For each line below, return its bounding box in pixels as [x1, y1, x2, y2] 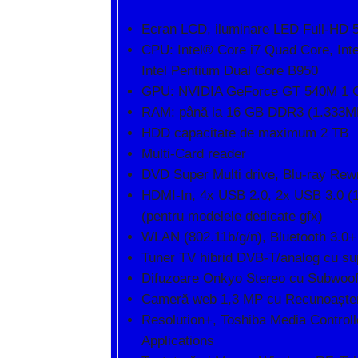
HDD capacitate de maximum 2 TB [141, 125, 348, 141]
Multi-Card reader [141, 146, 246, 161]
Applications [141, 333, 214, 348]
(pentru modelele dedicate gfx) [141, 209, 323, 224]
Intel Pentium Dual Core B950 [141, 63, 318, 78]
